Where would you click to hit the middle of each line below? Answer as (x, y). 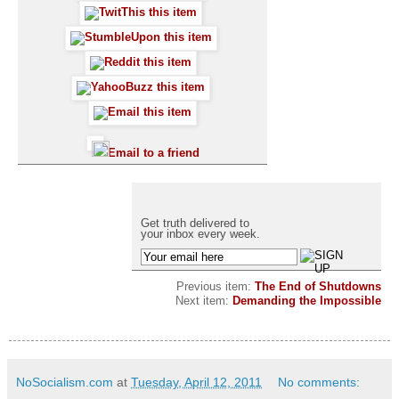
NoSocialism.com (65, 382)
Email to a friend (153, 152)
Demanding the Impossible (307, 300)
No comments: (319, 382)
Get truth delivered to (195, 223)
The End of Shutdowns (318, 286)
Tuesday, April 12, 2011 (196, 382)
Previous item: (216, 286)
